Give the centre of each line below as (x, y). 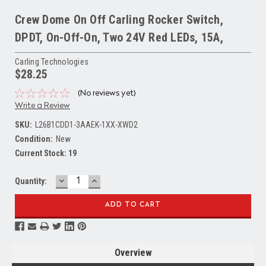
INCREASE (114, 180)
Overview (133, 252)
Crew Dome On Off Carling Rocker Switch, (119, 19)
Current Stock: (42, 153)
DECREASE (83, 180)
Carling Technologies (52, 61)
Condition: (34, 139)
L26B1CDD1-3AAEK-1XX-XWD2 (86, 124)
